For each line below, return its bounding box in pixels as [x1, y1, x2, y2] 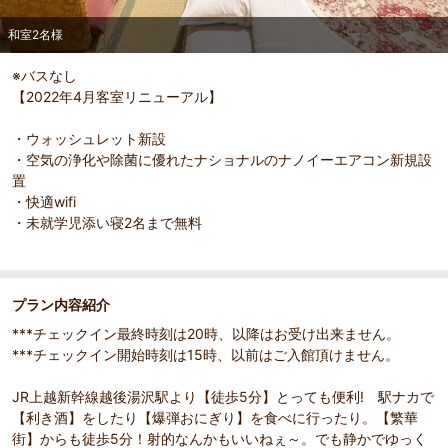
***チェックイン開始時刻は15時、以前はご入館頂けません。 [12, 346, 399, 364]
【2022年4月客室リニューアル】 [12, 88, 222, 106]
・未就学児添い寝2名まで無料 [12, 214, 202, 232]
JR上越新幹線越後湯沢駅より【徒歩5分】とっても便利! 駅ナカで [12, 388, 434, 406]
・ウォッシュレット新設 [12, 130, 166, 148]
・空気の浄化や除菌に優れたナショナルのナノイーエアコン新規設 [12, 151, 432, 169]
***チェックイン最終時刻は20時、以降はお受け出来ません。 [12, 325, 400, 343]
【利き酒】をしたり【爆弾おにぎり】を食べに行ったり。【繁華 [12, 409, 418, 427]
